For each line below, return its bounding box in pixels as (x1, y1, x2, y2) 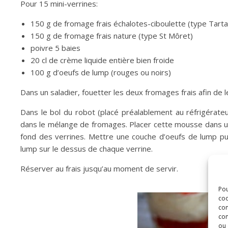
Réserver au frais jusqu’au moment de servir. (20, 163, 178, 174)
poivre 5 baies (31, 43, 80, 53)
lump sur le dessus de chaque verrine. (20, 144, 153, 154)
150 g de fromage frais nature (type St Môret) (31, 31, 193, 41)
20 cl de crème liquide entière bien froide (31, 55, 174, 65)
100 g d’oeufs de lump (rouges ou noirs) (31, 67, 171, 77)
